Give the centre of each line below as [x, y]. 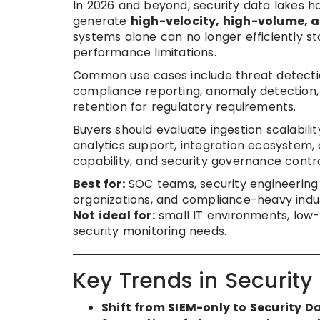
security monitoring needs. [150, 231]
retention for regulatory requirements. [185, 107]
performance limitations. [145, 53]
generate [102, 21]
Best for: [99, 184]
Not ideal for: [114, 216]
